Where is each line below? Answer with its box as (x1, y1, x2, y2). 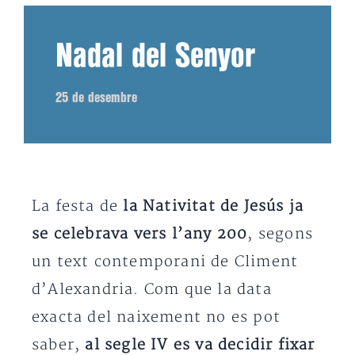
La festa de (32, 197, 124, 216)
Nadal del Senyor (55, 42, 255, 71)
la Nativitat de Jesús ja (123, 197, 304, 216)
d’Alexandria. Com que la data (32, 280, 272, 299)
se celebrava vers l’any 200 (32, 224, 248, 243)
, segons (247, 224, 314, 243)
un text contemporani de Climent (32, 252, 299, 271)
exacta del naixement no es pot (32, 307, 281, 326)
